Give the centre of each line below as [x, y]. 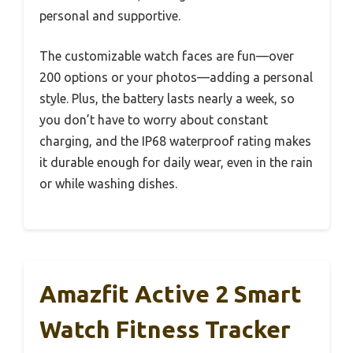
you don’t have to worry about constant [154, 120]
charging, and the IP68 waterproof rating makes [175, 141]
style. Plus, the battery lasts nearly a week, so [167, 98]
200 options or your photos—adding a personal [176, 77]
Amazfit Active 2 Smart [171, 294]
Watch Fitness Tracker [165, 329]
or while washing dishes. [108, 184]
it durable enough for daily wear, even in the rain [176, 162]
